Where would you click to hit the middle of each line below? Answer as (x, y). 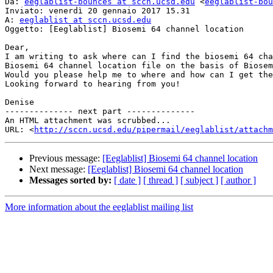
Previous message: (66, 158)
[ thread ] (161, 180)
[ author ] (238, 180)
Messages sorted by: (70, 180)
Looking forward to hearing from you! (93, 84)
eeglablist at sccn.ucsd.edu (85, 20)
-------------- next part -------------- (100, 112)
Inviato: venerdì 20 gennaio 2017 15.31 (97, 11)
